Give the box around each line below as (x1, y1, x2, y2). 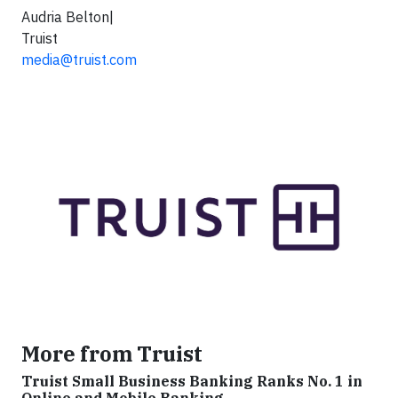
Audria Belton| (21, 7, 114, 26)
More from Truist (21, 340, 203, 367)
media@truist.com (21, 50, 137, 68)
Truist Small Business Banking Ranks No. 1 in (21, 372, 362, 390)
